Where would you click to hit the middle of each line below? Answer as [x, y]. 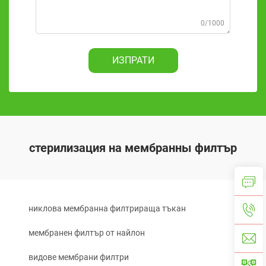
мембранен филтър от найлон [87, 233]
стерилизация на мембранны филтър [133, 148]
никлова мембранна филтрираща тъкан [107, 208]
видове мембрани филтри [79, 257]
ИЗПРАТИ [133, 60]
